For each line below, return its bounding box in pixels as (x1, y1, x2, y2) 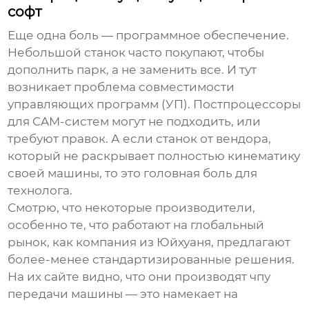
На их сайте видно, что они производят (8, 270, 250, 284)
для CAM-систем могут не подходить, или (8, 114, 261, 129)
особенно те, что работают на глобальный (8, 218, 265, 232)
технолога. (8, 183, 73, 198)
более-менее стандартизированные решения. (8, 252, 295, 267)
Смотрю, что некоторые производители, (8, 201, 256, 215)
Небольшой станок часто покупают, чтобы (8, 46, 265, 60)
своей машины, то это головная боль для (8, 166, 258, 181)
